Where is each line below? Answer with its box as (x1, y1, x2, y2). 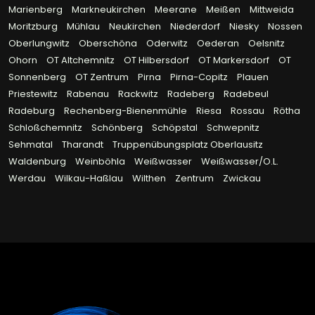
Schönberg (91, 121, 145, 135)
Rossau (231, 104, 266, 118)
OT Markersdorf (198, 53, 271, 67)
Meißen (206, 3, 243, 17)
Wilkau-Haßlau (55, 172, 125, 186)
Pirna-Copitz (170, 70, 230, 84)
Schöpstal (152, 121, 200, 135)
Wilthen (132, 172, 168, 186)
